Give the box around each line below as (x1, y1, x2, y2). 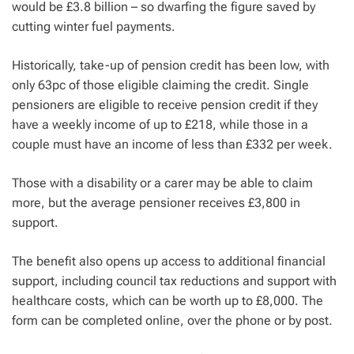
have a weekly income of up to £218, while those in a (12, 117, 308, 133)
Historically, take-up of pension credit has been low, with (12, 58, 330, 73)
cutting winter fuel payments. (12, 19, 175, 35)
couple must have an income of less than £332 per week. (12, 137, 333, 153)
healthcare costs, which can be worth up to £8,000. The (12, 293, 323, 309)
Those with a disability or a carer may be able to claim (12, 175, 313, 191)
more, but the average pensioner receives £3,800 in (12, 195, 300, 211)
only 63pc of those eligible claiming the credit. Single (12, 77, 309, 93)
